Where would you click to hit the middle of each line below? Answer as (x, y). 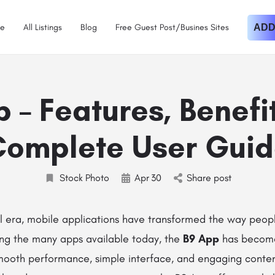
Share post (209, 178)
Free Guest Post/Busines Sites (172, 27)
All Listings (43, 27)
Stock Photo (84, 178)
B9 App (201, 239)
